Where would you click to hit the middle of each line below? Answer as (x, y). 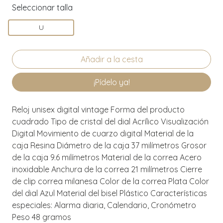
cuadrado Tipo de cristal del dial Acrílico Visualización (110, 121)
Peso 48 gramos (42, 217)
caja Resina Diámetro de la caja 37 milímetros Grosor (109, 145)
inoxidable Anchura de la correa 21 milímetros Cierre (107, 169)
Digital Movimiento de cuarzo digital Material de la (103, 133)
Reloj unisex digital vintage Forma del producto (98, 109)
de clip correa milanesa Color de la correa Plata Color (111, 181)
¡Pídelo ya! (111, 82)
